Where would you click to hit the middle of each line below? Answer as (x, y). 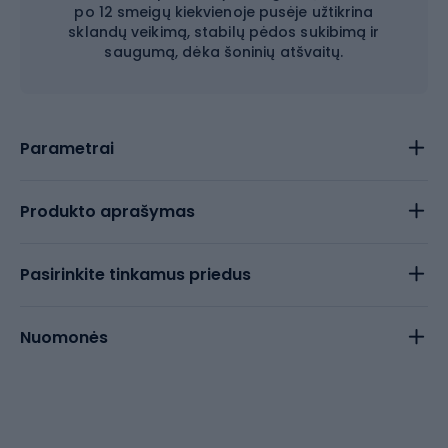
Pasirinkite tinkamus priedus (135, 274)
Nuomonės (64, 337)
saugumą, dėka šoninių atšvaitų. (224, 52)
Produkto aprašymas (107, 211)
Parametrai (67, 148)
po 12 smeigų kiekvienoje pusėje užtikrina (224, 12)
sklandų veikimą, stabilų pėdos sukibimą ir (224, 32)
